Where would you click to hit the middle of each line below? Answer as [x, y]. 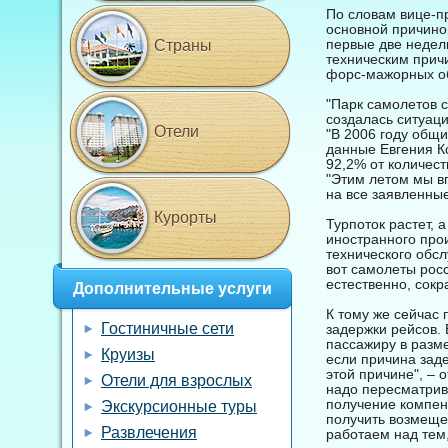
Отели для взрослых [176, 380]
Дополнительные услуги [172, 288]
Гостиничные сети [167, 328]
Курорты [185, 217]
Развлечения [149, 432]
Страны [183, 45]
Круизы [128, 354]
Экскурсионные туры [179, 406]
